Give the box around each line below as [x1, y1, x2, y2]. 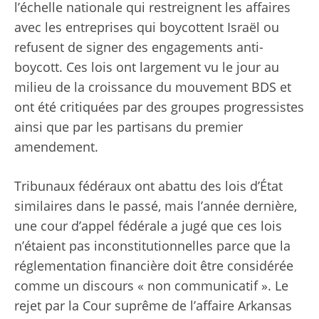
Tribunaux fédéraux [14, 177, 135, 195]
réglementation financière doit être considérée [14, 257, 293, 275]
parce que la [213, 237, 291, 255]
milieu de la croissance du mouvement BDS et [14, 78, 291, 96]
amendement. [14, 138, 98, 156]
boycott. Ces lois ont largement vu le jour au [14, 58, 279, 76]
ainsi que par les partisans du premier [14, 118, 243, 136]
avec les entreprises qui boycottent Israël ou [14, 19, 279, 36]
